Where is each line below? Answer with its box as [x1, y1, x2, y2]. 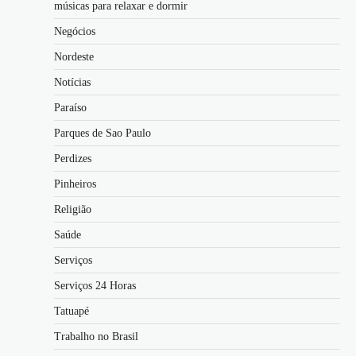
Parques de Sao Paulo [54, 127, 151, 140]
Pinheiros [54, 178, 96, 191]
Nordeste [54, 51, 94, 64]
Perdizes [54, 153, 91, 165]
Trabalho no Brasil [54, 331, 138, 343]
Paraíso [54, 102, 87, 114]
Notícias [54, 76, 91, 89]
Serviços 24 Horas [54, 280, 136, 292]
